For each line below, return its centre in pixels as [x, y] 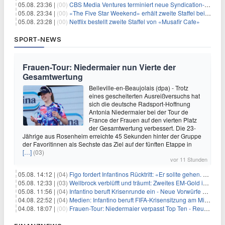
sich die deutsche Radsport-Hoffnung [140, 104]
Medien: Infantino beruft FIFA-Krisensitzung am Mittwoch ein [137, 200]
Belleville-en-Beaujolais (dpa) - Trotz [139, 88]
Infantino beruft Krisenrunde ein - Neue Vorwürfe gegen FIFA [136, 191]
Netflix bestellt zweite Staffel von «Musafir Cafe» [135, 21]
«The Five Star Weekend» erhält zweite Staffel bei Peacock [137, 13]
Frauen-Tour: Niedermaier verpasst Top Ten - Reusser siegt [137, 208]
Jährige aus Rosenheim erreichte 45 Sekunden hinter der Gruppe [112, 136]
